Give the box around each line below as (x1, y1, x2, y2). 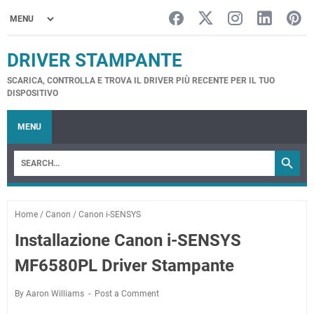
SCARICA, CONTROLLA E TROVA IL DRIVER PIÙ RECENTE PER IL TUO (7, 76, 275, 86)
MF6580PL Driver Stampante (15, 256, 234, 275)
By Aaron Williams (15, 289, 86, 299)
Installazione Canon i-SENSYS (15, 231, 241, 250)
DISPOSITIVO (7, 88, 58, 98)
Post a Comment (95, 289, 159, 299)
